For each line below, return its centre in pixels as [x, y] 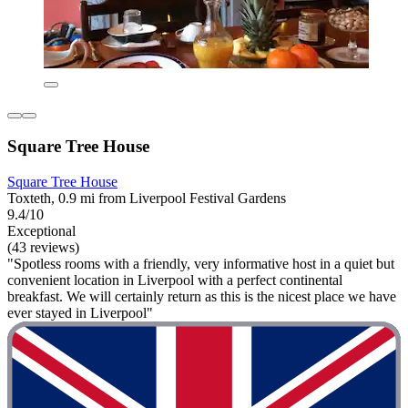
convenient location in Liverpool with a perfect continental [175, 280]
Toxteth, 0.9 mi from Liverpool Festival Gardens [147, 198]
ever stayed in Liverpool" [80, 312]
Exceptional [41, 230]
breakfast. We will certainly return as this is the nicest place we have [202, 296]
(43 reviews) [43, 247]
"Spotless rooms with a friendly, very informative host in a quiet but [201, 263]
